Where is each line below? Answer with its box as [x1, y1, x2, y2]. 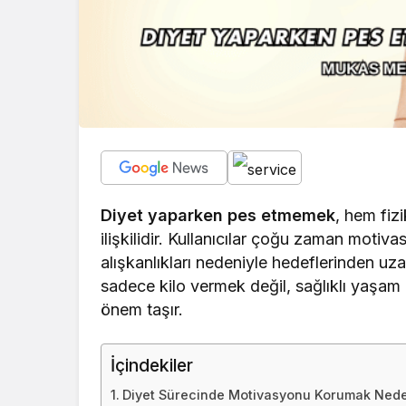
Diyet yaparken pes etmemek [101, 206, 336, 226]
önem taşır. [101, 300, 184, 320]
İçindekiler [111, 354, 193, 377]
